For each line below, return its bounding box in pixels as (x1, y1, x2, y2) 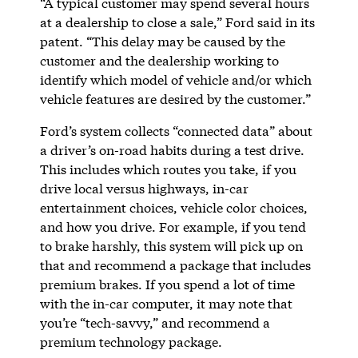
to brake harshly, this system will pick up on (39, 237, 303, 254)
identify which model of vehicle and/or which (39, 70, 312, 88)
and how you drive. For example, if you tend (39, 217, 306, 235)
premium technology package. (39, 332, 225, 350)
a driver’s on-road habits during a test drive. (39, 141, 304, 158)
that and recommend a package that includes (39, 256, 311, 273)
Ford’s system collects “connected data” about (39, 121, 312, 139)
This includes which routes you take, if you (39, 160, 296, 177)
